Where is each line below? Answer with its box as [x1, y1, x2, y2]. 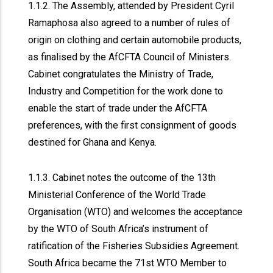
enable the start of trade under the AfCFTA [28, 102, 208, 114]
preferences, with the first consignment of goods [28, 119, 237, 131]
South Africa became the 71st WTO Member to [28, 257, 227, 269]
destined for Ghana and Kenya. [28, 136, 160, 148]
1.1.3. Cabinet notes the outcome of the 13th [28, 172, 216, 183]
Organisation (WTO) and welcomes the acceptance [28, 206, 243, 218]
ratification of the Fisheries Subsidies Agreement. [28, 240, 240, 252]
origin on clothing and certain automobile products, [28, 34, 242, 46]
